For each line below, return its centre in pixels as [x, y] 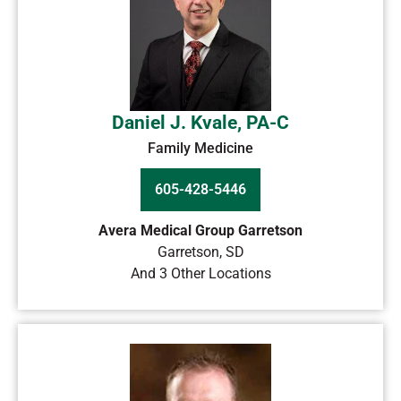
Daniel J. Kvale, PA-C [200, 123]
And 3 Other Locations [200, 273]
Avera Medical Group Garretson [200, 230]
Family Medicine [200, 148]
